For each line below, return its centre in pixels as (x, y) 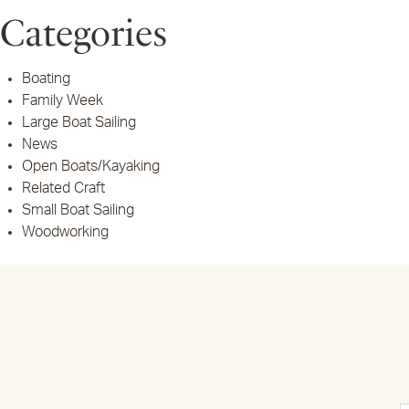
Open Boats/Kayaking (91, 166)
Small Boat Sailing (78, 210)
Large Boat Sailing (79, 122)
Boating (46, 79)
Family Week (63, 100)
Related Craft (63, 188)
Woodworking (65, 232)
